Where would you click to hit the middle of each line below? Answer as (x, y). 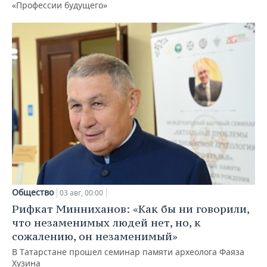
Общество (33, 192)
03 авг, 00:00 (81, 193)
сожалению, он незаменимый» (95, 236)
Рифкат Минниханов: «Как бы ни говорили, (131, 209)
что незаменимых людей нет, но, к (106, 222)
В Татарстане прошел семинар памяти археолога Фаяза (128, 252)
